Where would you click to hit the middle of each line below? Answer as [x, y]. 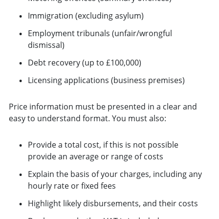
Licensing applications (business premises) [106, 80]
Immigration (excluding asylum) [86, 15]
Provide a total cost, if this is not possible [103, 144]
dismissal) [46, 45]
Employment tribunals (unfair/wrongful [100, 33]
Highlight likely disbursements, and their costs [113, 203]
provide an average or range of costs [95, 156]
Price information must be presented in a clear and [103, 106]
